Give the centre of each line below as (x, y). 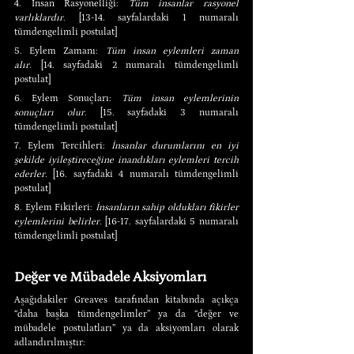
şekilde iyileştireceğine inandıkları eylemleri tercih (126, 160)
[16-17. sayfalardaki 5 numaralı (170, 221)
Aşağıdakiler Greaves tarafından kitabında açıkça (126, 299)
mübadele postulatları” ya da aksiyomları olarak (126, 328)
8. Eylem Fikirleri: (55, 207)
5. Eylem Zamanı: (60, 51)
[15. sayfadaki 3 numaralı (163, 112)
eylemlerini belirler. (58, 221)
